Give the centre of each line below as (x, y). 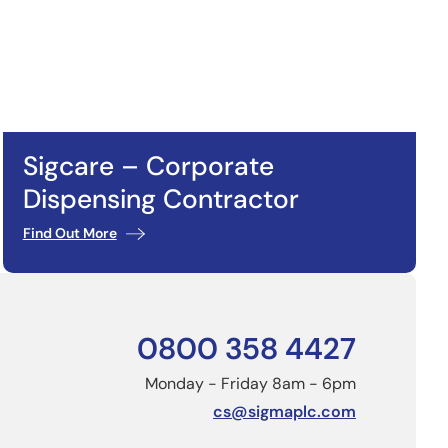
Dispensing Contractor (160, 198)
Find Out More (69, 232)
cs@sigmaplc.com (284, 411)
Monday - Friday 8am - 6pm (250, 383)
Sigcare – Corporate (148, 165)
